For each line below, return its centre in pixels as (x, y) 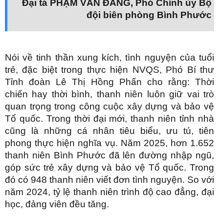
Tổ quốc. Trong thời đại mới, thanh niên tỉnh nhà (109, 118)
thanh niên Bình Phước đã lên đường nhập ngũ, (109, 155)
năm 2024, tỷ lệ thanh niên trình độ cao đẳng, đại (109, 192)
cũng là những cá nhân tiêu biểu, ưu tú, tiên (109, 131)
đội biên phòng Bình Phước (149, 15)
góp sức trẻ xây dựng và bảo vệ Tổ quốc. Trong (109, 167)
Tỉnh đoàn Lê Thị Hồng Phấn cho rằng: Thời (109, 82)
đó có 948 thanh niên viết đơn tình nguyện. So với (109, 179)
